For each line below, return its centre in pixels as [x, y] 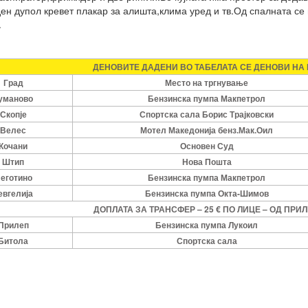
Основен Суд [207, 146]
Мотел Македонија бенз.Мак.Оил [207, 130]
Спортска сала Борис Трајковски [207, 114]
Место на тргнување [207, 82]
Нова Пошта [207, 162]
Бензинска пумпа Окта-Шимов [207, 193]
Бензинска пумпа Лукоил [207, 225]
